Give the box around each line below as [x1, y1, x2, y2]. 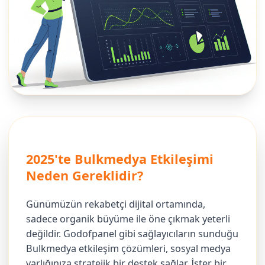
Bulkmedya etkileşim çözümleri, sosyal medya [26, 242, 231, 256]
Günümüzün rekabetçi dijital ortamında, [26, 198, 206, 211]
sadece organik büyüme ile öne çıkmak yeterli [26, 212, 231, 226]
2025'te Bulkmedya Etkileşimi [26, 150, 214, 168]
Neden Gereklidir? [26, 167, 144, 185]
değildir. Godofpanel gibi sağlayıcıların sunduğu [26, 227, 239, 241]
